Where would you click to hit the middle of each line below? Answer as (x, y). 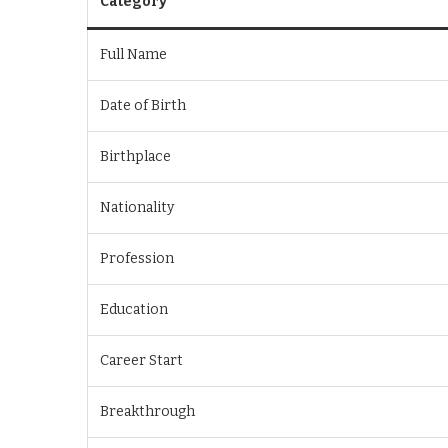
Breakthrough (147, 411)
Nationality (137, 207)
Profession (137, 258)
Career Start (141, 360)
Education (134, 309)
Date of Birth (143, 105)
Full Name (133, 54)
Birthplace (135, 156)
